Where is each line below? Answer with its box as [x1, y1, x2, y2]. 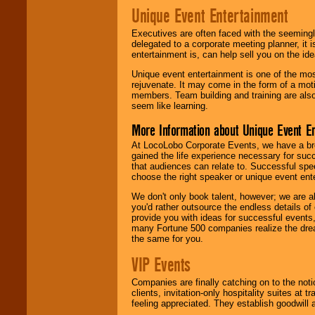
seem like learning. [131, 101, 208, 112]
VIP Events [131, 253, 191, 278]
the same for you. [131, 233, 203, 244]
